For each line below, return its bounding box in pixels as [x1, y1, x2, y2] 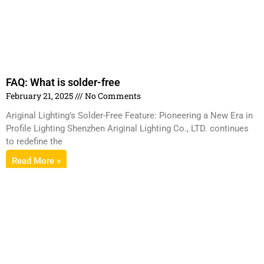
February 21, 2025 [6, 90, 75, 101]
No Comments [83, 90, 141, 101]
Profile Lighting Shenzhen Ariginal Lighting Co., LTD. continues [6, 123, 249, 134]
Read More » [12, 155, 61, 166]
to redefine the [6, 136, 62, 147]
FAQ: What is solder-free [6, 75, 120, 88]
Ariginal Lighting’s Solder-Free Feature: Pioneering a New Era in [6, 110, 253, 121]
